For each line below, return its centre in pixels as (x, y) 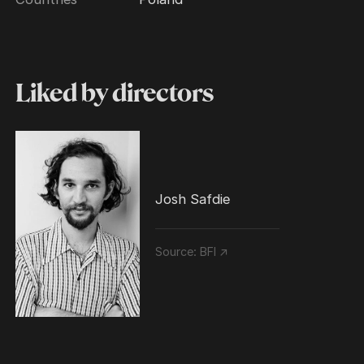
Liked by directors (115, 94)
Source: (178, 252)
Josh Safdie (193, 199)
